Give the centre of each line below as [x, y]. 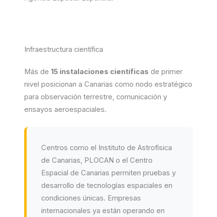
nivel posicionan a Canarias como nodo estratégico [108, 84]
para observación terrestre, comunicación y [96, 97]
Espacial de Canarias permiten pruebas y [108, 173]
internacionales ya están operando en [103, 211]
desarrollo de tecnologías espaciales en [107, 186]
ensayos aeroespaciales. [65, 109]
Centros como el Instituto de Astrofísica [107, 148]
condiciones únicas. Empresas [91, 198]
